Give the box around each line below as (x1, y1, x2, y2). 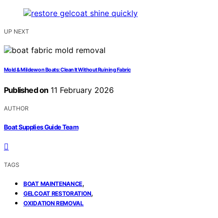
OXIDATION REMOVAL (23, 199, 84, 207)
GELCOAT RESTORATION (23, 189, 91, 197)
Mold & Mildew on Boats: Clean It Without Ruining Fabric (4, 67, 131, 73)
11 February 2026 (48, 85, 114, 95)
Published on (4, 85, 49, 95)
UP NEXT (4, 28, 29, 36)
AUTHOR (4, 105, 29, 112)
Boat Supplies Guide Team (4, 123, 79, 131)
